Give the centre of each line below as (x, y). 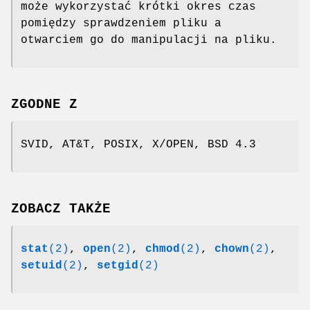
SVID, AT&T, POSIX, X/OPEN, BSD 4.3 (138, 144)
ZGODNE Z (44, 104)
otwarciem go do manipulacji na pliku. (149, 40)
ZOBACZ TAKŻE (61, 209)
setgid (118, 265)
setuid (42, 265)
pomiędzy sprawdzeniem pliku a (121, 23)
